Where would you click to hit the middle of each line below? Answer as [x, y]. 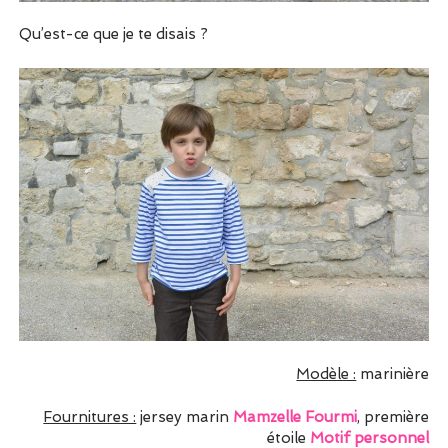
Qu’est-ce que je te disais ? [113, 34]
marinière [393, 373]
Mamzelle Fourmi [295, 416]
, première [393, 416]
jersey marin [185, 416]
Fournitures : [90, 416]
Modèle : [326, 373]
